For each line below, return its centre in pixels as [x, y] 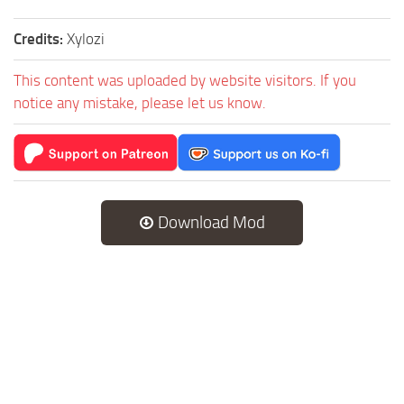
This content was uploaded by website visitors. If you [185, 80]
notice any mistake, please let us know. [140, 102]
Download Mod [210, 222]
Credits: [40, 38]
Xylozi [86, 38]
